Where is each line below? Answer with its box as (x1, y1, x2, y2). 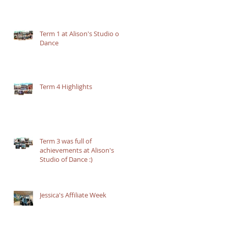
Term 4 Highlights (40, 81, 92, 91)
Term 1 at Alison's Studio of (40, 28, 121, 38)
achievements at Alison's (40, 145, 114, 155)
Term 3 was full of (40, 136, 92, 146)
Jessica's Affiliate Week (40, 190, 106, 199)
